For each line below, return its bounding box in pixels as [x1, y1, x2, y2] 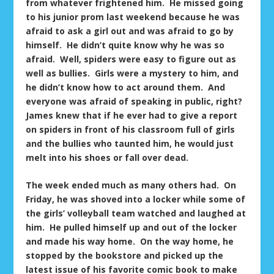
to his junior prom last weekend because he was [26, 10, 240, 23]
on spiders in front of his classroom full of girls [26, 123, 235, 135]
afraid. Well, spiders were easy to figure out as [26, 53, 237, 65]
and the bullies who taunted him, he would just [26, 137, 234, 149]
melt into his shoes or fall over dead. [26, 151, 189, 163]
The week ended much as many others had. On [26, 179, 237, 191]
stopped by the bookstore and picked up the [26, 249, 224, 261]
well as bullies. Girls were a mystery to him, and [26, 67, 239, 79]
